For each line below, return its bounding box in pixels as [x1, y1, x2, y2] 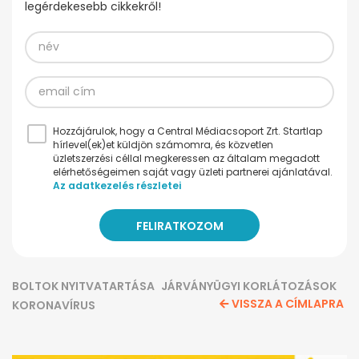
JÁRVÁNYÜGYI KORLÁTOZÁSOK [161, 277, 337, 294]
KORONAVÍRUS [12, 296, 95, 313]
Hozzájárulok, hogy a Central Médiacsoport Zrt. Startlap [53, 123, 322, 138]
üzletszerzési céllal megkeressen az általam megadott [53, 151, 320, 165]
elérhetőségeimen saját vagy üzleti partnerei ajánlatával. [53, 164, 333, 179]
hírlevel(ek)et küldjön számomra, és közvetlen [53, 137, 273, 151]
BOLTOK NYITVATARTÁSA [12, 277, 155, 294]
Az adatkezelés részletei [53, 178, 181, 192]
